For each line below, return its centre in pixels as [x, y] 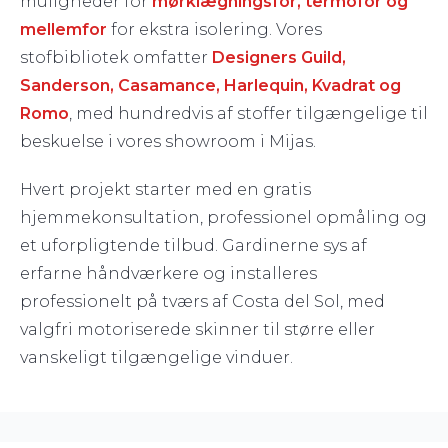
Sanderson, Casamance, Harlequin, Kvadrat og [210, 85]
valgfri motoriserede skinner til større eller [197, 329]
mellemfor [63, 29]
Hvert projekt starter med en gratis [165, 189]
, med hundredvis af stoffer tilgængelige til [248, 113]
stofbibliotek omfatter [116, 57]
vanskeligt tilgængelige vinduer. [156, 357]
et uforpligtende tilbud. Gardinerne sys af [193, 245]
